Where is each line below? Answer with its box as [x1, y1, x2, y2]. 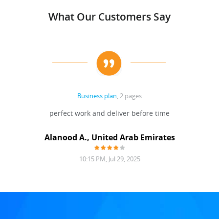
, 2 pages [117, 91, 142, 100]
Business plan [77, 91, 117, 100]
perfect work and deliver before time [49, 109, 170, 118]
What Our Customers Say [48, 10, 171, 23]
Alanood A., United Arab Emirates [44, 132, 175, 143]
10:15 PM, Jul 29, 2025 [79, 154, 140, 163]
